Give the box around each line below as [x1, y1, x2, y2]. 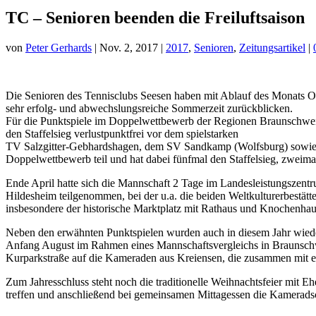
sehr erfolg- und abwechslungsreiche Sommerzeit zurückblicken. [6, 102, 293, 114]
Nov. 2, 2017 [99, 41, 158, 54]
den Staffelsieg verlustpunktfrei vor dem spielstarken [6, 127, 238, 140]
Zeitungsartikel [239, 41, 305, 54]
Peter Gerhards [25, 41, 92, 54]
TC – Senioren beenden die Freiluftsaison [6, 8, 305, 27]
